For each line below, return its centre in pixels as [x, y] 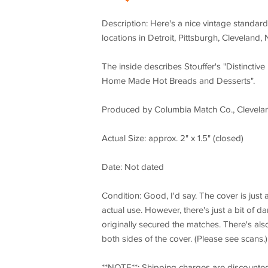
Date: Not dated [133, 167]
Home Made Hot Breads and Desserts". [178, 81]
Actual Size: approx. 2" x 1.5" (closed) [172, 138]
